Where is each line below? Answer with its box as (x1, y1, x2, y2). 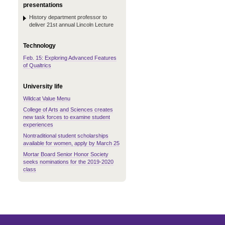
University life (23, 83, 63, 90)
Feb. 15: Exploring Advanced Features (23, 55, 117, 61)
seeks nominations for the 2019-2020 (23, 159, 114, 165)
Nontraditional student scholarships (23, 133, 108, 139)
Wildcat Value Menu (23, 95, 70, 101)
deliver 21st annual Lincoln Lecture (29, 22, 114, 28)
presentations (23, 2, 63, 9)
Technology (23, 42, 56, 49)
